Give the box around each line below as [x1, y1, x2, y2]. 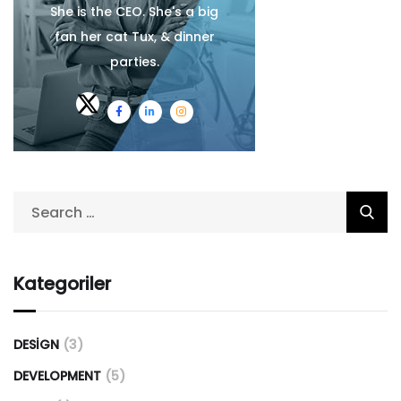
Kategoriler [13, 271, 111, 297]
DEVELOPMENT [13, 367, 101, 386]
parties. [109, 53, 159, 72]
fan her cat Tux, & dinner [54, 28, 215, 47]
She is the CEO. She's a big [50, 3, 218, 21]
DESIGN [13, 336, 59, 354]
